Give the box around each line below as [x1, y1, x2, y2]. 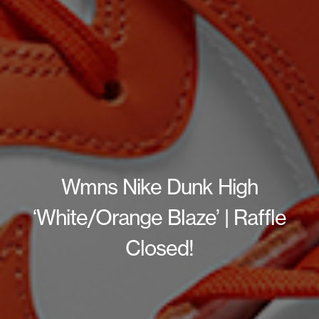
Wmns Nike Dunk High [61, 174, 258, 200]
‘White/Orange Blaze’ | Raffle [33, 204, 286, 231]
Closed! [125, 235, 194, 261]
